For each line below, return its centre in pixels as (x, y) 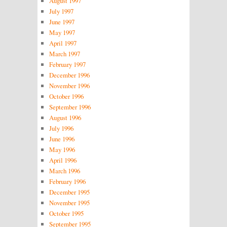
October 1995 (66, 213)
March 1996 (64, 171)
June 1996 (62, 139)
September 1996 (70, 107)
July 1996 (61, 128)
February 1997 (67, 64)
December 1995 (69, 192)
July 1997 (61, 11)
